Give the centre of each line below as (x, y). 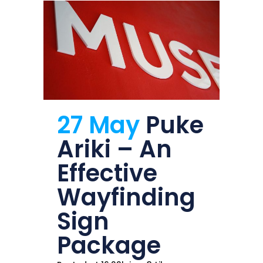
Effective (107, 173)
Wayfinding (126, 198)
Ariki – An (114, 149)
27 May (98, 125)
